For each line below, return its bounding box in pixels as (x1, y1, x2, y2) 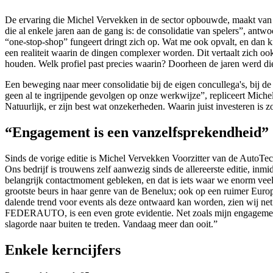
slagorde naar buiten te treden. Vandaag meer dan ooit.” (5, 219, 218, 230)
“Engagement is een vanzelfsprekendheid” (5, 124, 269, 141)
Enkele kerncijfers (5, 242, 121, 258)
